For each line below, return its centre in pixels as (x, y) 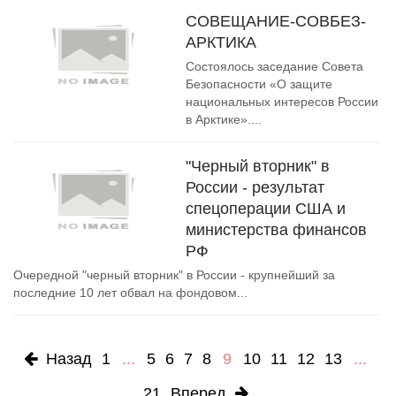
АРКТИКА (221, 42)
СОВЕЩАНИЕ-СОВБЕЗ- (276, 21)
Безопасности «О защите (259, 84)
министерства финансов (276, 230)
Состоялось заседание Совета (274, 66)
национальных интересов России (282, 102)
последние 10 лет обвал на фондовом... (130, 293)
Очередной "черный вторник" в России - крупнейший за (174, 275)
